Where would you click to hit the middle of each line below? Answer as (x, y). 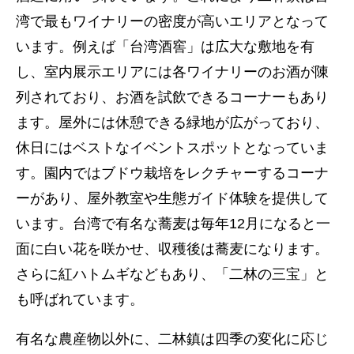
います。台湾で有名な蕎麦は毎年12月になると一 (173, 224)
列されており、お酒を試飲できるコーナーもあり (172, 97)
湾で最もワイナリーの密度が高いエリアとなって (172, 21)
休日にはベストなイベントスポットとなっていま (172, 148)
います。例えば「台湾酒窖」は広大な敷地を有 (165, 47)
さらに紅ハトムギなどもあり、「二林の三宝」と (172, 274)
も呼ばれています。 (80, 299)
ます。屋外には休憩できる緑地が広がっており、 (172, 122)
